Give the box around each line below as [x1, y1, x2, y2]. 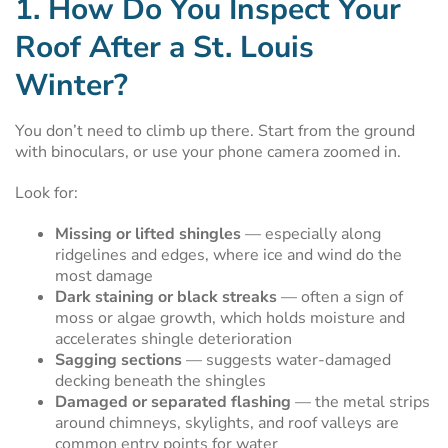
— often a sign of [277, 286, 403, 308]
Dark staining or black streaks [55, 286, 277, 308]
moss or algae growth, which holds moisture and [55, 307, 405, 329]
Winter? [15, 65, 128, 106]
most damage [55, 265, 153, 287]
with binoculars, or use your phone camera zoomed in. [15, 141, 401, 163]
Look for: [15, 182, 78, 204]
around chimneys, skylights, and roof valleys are [55, 412, 399, 434]
